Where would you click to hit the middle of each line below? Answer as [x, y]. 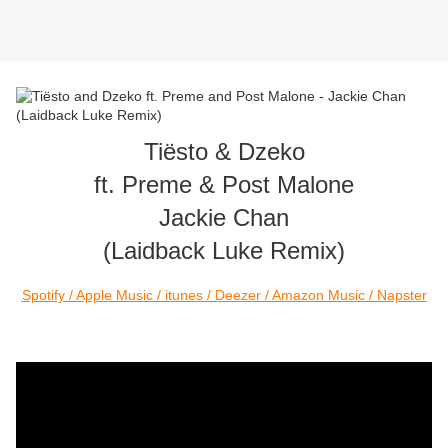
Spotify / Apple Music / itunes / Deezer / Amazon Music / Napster [224, 295]
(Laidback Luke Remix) [224, 251]
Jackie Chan [224, 218]
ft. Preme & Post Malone [224, 185]
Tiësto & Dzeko [224, 152]
